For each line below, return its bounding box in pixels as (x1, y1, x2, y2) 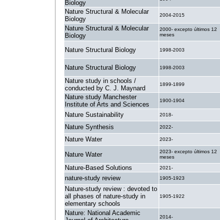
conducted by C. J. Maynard (65, 84, 145, 92)
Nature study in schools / (65, 77, 136, 84)
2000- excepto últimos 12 (160, 27, 217, 32)
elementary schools (65, 200, 120, 207)
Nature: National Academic (65, 209, 140, 217)
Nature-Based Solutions (65, 164, 132, 171)
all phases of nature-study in (65, 192, 145, 200)
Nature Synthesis (65, 123, 114, 131)
